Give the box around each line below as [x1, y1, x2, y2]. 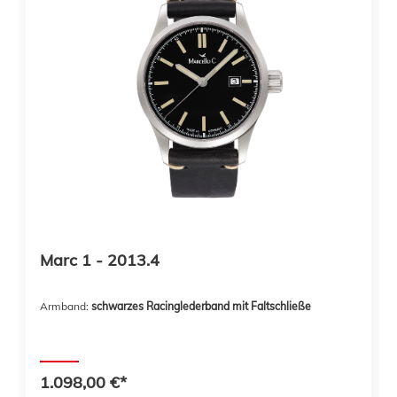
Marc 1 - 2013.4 [40, 250, 160, 270]
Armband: [40, 300, 91, 313]
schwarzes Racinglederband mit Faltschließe [91, 300, 311, 313]
